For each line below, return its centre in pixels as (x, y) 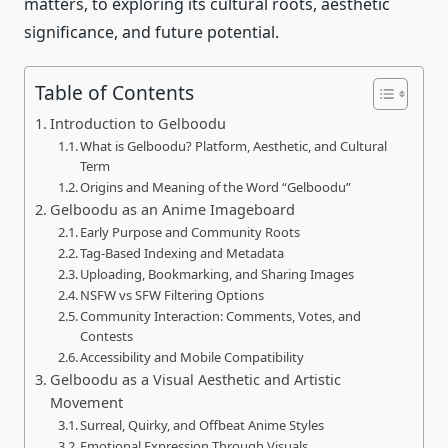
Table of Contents (114, 93)
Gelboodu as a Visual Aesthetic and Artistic (195, 380)
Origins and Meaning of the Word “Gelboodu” (216, 187)
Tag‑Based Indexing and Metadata (182, 253)
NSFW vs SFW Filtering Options (172, 295)
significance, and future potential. (151, 32)
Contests (107, 336)
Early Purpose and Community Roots (190, 232)
